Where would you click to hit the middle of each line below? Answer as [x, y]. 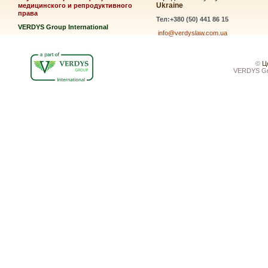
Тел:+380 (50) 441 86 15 [192, 19]
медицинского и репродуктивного [75, 5]
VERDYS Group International [63, 27]
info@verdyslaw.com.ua [193, 33]
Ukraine [170, 5]
